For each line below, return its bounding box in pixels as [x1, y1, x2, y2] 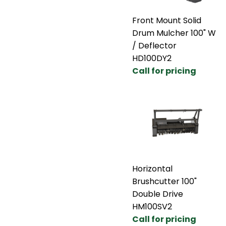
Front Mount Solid [132, 14, 201, 26]
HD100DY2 [132, 52, 172, 64]
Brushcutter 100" [132, 175, 197, 187]
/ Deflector [132, 39, 177, 51]
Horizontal [132, 162, 173, 175]
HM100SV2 [132, 200, 172, 212]
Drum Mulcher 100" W [132, 27, 216, 39]
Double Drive [132, 188, 183, 200]
